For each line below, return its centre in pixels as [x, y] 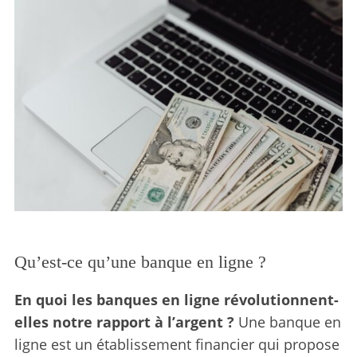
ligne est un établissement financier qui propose [177, 344]
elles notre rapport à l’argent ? [124, 322]
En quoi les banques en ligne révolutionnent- [176, 299]
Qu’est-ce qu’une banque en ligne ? [140, 261]
